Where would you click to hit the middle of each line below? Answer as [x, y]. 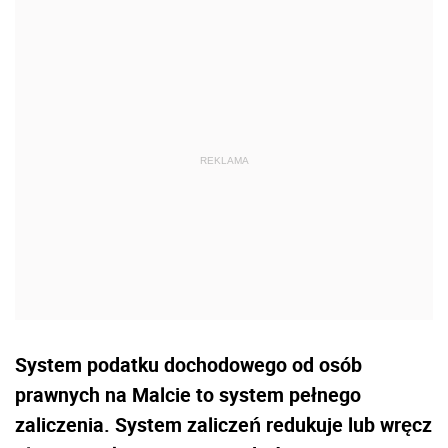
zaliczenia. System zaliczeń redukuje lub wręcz [223, 425]
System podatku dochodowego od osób [188, 365]
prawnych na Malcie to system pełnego [188, 395]
